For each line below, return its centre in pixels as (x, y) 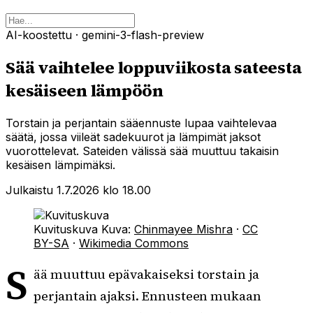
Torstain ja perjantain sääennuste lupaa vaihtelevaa (141, 123)
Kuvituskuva (66, 229)
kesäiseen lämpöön (85, 90)
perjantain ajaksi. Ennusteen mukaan (147, 296)
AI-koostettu (41, 35)
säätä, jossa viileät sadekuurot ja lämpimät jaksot (133, 137)
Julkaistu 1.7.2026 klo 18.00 (78, 190)
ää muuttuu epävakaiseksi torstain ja (146, 275)
